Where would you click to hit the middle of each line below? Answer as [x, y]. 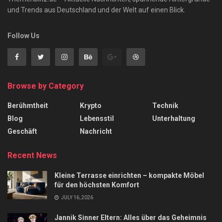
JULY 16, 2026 [77, 197]
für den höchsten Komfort [97, 185]
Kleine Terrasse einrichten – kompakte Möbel [129, 175]
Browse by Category [46, 86]
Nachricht [96, 131]
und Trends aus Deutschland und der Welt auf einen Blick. [96, 10]
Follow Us [24, 35]
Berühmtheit [28, 105]
